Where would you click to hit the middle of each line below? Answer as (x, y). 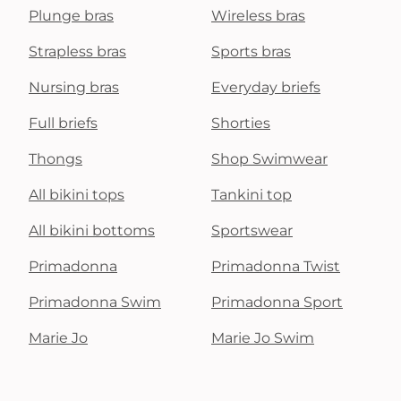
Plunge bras (71, 16)
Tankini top (252, 195)
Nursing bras (74, 87)
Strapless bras (77, 51)
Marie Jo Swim (263, 338)
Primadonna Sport (277, 302)
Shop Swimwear (269, 159)
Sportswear (252, 230)
